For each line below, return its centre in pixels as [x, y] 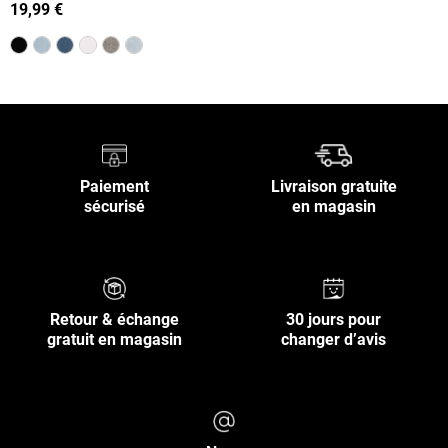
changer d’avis [333, 340]
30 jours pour [333, 320]
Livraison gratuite [333, 187]
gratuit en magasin [114, 340]
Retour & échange [114, 320]
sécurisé [114, 207]
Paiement [114, 187]
